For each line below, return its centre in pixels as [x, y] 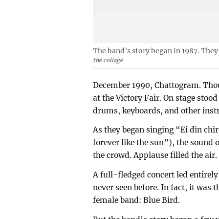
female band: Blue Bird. [137, 200]
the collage [108, 60]
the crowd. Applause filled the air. [155, 155]
